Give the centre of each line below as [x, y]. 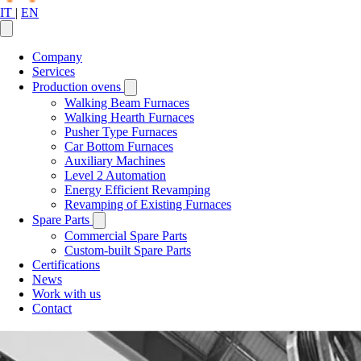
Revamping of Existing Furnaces [148, 204]
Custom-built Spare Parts [128, 250]
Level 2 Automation [115, 175]
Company [57, 57]
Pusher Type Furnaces [121, 132]
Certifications [66, 265]
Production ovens [78, 87]
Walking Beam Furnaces [127, 103]
